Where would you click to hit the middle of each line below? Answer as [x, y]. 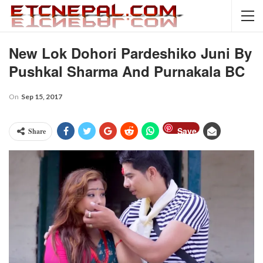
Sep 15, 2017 [42, 97]
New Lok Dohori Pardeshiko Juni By [130, 53]
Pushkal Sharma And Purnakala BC [127, 71]
